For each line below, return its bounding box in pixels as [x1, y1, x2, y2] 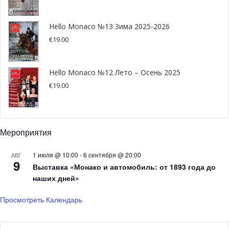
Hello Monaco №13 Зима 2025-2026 [49, 21, 170, 31]
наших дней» [33, 172, 79, 183]
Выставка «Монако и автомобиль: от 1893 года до [33, 161, 216, 172]
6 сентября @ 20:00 [83, 150, 141, 159]
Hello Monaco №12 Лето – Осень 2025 [49, 67, 180, 77]
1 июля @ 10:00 [33, 150, 78, 159]
